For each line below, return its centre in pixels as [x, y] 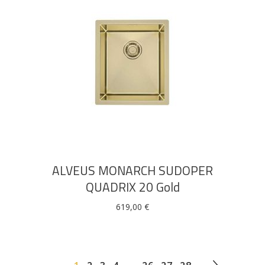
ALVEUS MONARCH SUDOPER [132, 170]
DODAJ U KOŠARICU [132, 110]
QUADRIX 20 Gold [132, 187]
